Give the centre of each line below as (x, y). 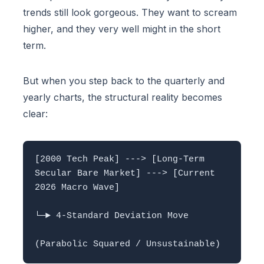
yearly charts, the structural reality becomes (123, 98)
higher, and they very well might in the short (122, 29)
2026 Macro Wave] (77, 188)
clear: (35, 114)
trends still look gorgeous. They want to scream (130, 13)
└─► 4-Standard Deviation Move (114, 216)
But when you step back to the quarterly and (124, 81)
